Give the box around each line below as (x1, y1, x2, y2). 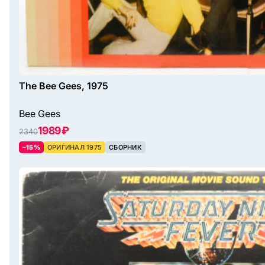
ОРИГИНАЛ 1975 (47, 143, 102, 152)
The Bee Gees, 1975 (19, 80, 108, 92)
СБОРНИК (109, 143, 142, 152)
